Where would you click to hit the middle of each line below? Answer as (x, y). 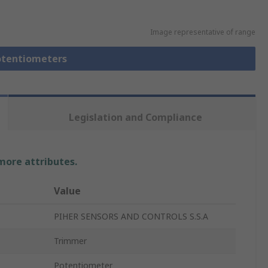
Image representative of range (202, 32)
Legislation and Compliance (135, 118)
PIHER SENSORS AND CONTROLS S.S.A (131, 217)
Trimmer (70, 241)
